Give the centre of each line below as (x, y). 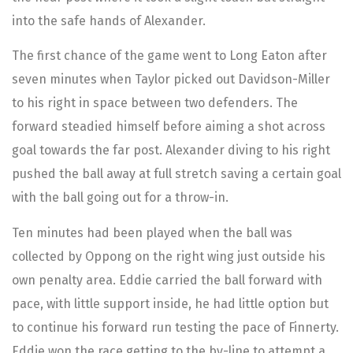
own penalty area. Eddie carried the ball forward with (167, 280)
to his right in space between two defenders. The (155, 103)
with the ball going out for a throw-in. (120, 198)
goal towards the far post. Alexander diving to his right (171, 150)
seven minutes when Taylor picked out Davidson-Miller (171, 80)
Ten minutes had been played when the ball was (152, 232)
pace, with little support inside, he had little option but (170, 303)
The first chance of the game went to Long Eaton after (169, 56)
